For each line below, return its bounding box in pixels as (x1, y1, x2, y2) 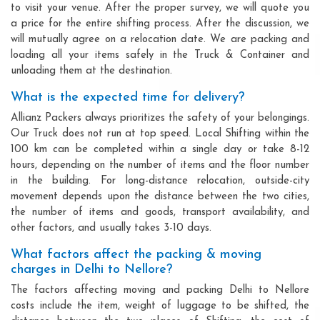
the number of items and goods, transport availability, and (11, 206, 309, 218)
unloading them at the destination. (11, 65, 172, 76)
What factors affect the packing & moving (11, 247, 261, 261)
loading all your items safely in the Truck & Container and (11, 49, 309, 61)
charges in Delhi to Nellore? (11, 262, 172, 276)
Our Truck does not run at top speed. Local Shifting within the (11, 128, 309, 139)
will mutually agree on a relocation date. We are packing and (11, 34, 309, 45)
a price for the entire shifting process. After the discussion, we (11, 18, 309, 29)
